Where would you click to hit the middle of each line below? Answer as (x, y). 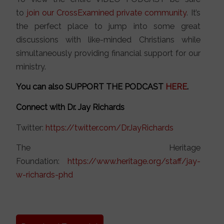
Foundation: (42, 161)
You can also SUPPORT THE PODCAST (91, 87)
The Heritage (108, 148)
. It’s (193, 12)
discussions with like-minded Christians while (108, 39)
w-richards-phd (45, 175)
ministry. (31, 66)
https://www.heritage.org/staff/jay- (134, 161)
